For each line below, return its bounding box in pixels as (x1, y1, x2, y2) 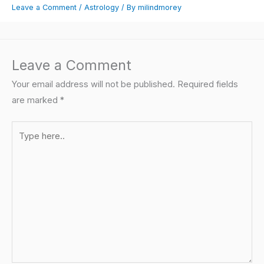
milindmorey (138, 3, 181, 12)
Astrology (84, 3, 119, 12)
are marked (12, 94, 60, 105)
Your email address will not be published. (12, 78, 175, 90)
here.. (11, 138, 34, 150)
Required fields (177, 78, 238, 90)
